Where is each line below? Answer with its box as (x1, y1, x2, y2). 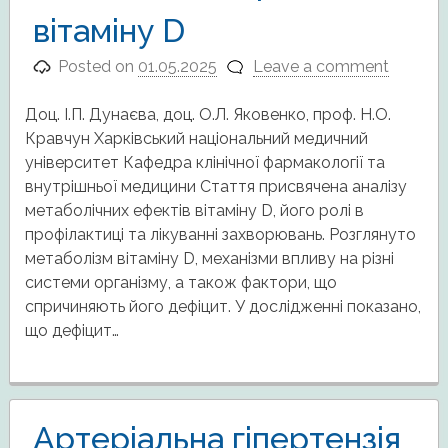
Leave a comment (252, 57, 389, 77)
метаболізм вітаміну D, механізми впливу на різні (24, 249, 394, 269)
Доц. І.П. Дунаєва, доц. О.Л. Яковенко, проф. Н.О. (24, 105, 391, 125)
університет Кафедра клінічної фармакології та (24, 153, 385, 173)
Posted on (58, 57, 139, 77)
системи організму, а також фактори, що (24, 273, 337, 293)
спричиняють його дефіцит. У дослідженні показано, (24, 297, 421, 317)
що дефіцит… (24, 321, 119, 341)
